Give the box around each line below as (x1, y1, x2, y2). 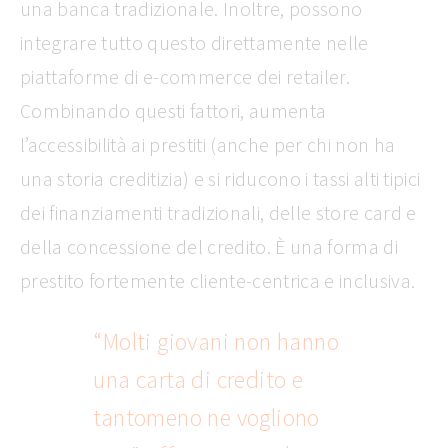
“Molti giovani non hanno (93, 325, 340, 357)
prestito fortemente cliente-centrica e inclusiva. (20, 267, 420, 293)
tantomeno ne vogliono (93, 401, 320, 433)
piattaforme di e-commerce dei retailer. (20, 63, 350, 89)
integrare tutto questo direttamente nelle (20, 29, 369, 55)
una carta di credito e (93, 363, 304, 395)
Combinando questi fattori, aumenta (20, 97, 327, 123)
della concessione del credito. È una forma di (20, 233, 398, 259)
